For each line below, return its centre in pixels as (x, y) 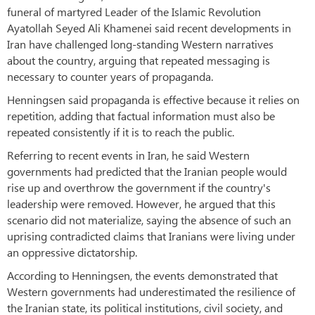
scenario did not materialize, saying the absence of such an (149, 220)
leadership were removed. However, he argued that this (141, 204)
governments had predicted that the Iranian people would (147, 172)
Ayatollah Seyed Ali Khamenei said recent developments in (149, 28)
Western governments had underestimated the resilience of (151, 292)
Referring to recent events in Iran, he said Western (128, 155)
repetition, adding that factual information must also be (141, 116)
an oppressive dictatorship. (72, 252)
